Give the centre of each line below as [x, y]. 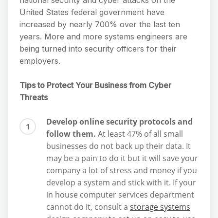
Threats [34, 98]
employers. [40, 61]
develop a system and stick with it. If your [121, 183]
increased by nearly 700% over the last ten [100, 25]
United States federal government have [92, 12]
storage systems [160, 207]
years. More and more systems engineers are [103, 37]
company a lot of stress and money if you [122, 171]
